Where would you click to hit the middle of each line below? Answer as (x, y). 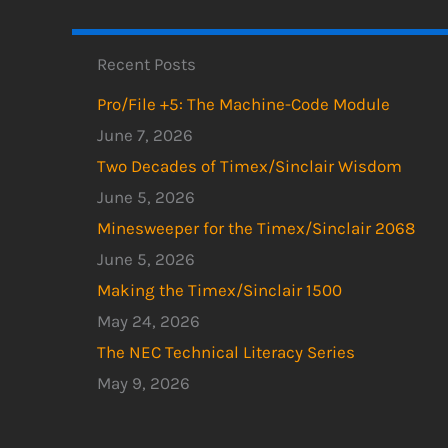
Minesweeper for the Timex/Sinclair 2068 (256, 228)
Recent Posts (146, 63)
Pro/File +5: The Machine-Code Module (243, 104)
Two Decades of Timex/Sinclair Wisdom (249, 166)
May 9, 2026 (143, 383)
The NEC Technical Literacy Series (226, 352)
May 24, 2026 (148, 321)
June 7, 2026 (145, 135)
